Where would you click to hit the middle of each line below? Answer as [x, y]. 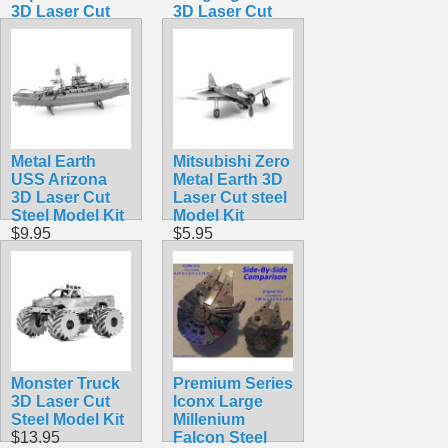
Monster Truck [65, 383]
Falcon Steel [220, 437]
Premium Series [233, 383]
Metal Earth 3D [228, 179]
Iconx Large [218, 401]
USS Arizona [59, 179]
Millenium [209, 419]
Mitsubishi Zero [231, 161]
